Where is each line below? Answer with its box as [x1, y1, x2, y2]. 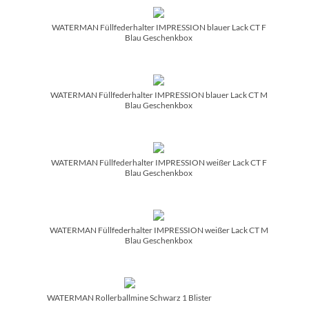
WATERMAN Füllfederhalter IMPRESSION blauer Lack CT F [51, 21, 266, 32]
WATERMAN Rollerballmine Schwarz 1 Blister [47, 292, 212, 303]
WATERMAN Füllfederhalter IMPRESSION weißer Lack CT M [49, 224, 268, 235]
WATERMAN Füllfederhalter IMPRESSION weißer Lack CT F [50, 157, 267, 168]
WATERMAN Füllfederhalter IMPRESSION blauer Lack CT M [50, 89, 268, 100]
